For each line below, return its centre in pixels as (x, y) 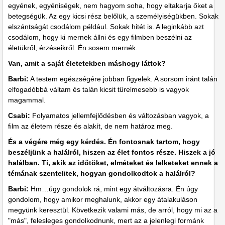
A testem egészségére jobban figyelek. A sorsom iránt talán (123, 79)
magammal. (27, 100)
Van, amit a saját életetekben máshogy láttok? (87, 63)
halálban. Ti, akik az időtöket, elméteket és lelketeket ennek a (113, 162)
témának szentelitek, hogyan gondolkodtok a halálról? (102, 173)
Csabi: (20, 115)
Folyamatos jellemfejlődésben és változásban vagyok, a (121, 115)
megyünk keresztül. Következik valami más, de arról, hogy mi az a (113, 210)
